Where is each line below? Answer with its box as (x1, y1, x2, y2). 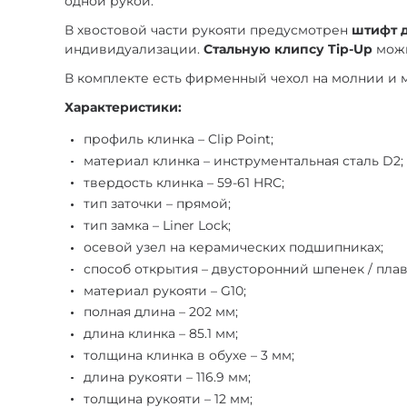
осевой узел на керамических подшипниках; (84, 239, 384, 256)
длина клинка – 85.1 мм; (84, 325, 239, 342)
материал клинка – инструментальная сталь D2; (84, 152, 404, 169)
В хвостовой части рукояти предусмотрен (65, 21, 352, 38)
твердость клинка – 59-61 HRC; (84, 174, 285, 191)
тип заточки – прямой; (84, 195, 232, 213)
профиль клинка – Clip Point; (84, 131, 274, 148)
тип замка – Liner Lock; (84, 217, 232, 234)
